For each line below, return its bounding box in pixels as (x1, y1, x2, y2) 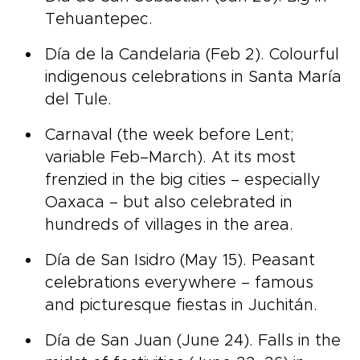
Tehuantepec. (45, 11, 153, 27)
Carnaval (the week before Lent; (45, 127, 294, 143)
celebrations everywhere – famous (45, 275, 313, 291)
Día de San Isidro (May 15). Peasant (45, 252, 315, 268)
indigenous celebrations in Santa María (45, 69, 342, 85)
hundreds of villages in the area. (45, 217, 293, 233)
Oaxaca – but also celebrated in (45, 194, 292, 211)
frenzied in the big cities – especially (45, 172, 321, 188)
